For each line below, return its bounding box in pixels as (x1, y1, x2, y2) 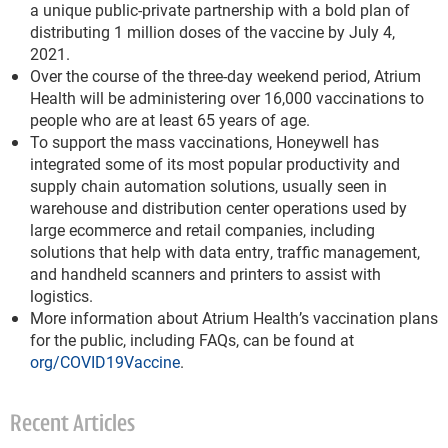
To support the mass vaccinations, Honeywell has (30, 131, 379, 153)
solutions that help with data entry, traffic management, (30, 241, 420, 263)
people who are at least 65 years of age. (30, 109, 310, 131)
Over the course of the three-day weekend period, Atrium (30, 65, 421, 87)
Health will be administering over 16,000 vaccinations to (30, 87, 424, 109)
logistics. (30, 285, 93, 307)
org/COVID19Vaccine (30, 351, 180, 373)
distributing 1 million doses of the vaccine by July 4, (30, 21, 395, 43)
